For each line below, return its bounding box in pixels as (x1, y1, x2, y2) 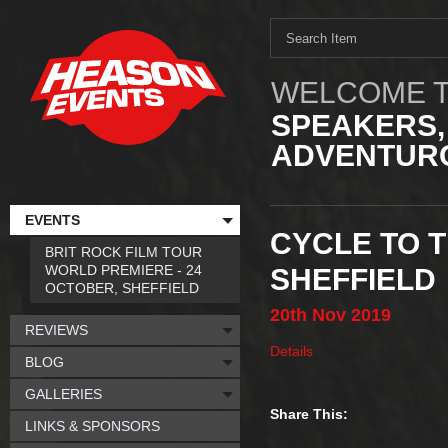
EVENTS (25, 212, 80, 228)
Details (270, 343, 313, 359)
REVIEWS (25, 322, 88, 338)
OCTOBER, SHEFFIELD (45, 280, 199, 296)
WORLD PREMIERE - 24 (45, 262, 202, 278)
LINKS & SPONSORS (25, 418, 160, 434)
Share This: (270, 406, 348, 422)
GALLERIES (25, 386, 102, 402)
